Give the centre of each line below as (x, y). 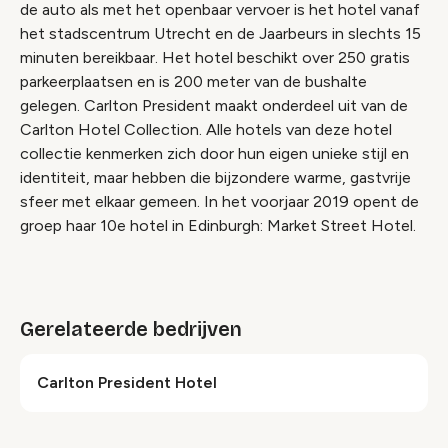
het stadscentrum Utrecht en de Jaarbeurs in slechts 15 (220, 34)
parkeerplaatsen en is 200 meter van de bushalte (193, 82)
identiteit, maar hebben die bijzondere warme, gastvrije (215, 178)
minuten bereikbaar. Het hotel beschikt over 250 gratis (215, 58)
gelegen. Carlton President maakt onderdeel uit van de (214, 106)
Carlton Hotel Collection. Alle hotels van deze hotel (206, 130)
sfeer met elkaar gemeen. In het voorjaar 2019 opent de (219, 202)
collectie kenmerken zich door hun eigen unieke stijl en (214, 154)
